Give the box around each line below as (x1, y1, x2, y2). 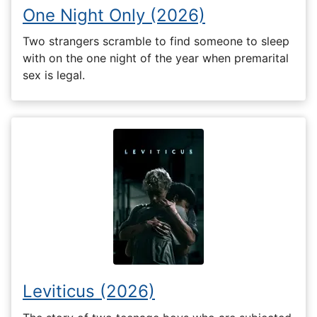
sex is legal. (23, 68, 85, 83)
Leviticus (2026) (23, 281, 155, 302)
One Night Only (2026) (23, 4, 205, 25)
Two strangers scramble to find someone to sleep (23, 34, 289, 49)
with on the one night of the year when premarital (23, 51, 289, 66)
